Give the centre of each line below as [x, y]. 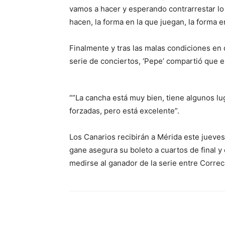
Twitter [165, 212]
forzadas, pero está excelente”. [124, 111]
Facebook [106, 212]
